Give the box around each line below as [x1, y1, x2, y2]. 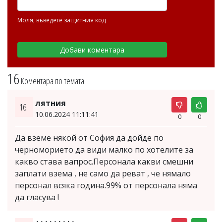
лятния [35, 97, 66, 109]
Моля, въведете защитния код [17, 15, 106, 24]
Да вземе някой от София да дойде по [15, 132, 164, 143]
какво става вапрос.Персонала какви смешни [15, 156, 193, 167]
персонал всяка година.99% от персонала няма [15, 179, 197, 191]
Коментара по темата [21, 74, 84, 87]
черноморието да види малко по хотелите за [15, 144, 193, 155]
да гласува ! [15, 191, 59, 203]
